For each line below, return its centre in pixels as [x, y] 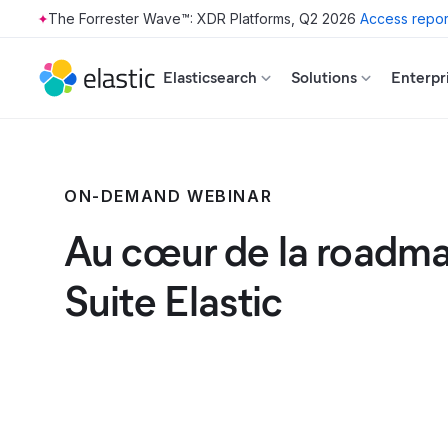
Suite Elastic [173, 301]
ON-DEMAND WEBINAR [168, 196]
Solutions [324, 77]
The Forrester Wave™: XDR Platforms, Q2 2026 [202, 18]
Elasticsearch [210, 77]
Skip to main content [80, 27]
